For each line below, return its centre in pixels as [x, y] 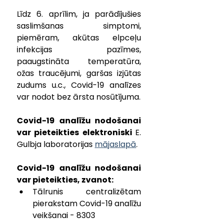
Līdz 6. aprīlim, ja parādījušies [79, 14]
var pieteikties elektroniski [76, 132]
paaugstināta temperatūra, [79, 61]
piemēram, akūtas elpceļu [79, 38]
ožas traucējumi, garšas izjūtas [79, 73]
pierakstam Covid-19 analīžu [87, 203]
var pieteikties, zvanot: [65, 180]
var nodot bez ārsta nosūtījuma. [79, 97]
